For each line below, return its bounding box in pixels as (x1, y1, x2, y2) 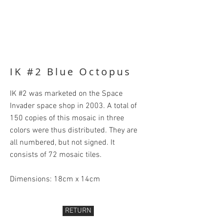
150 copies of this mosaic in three (10, 113, 124, 123)
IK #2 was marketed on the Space (10, 89, 123, 99)
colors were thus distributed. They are (10, 126, 137, 135)
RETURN (65, 206, 91, 215)
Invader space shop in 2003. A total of (10, 101, 137, 111)
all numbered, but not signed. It (10, 138, 115, 148)
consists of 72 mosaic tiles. (10, 150, 102, 160)
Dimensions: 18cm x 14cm (10, 175, 100, 184)
